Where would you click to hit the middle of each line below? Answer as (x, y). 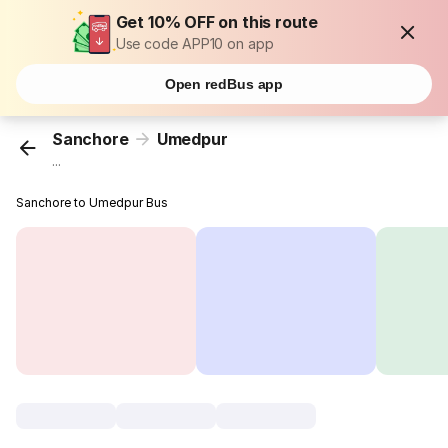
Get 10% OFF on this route (217, 22)
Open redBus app (224, 84)
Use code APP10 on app (194, 43)
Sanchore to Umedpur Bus (92, 203)
